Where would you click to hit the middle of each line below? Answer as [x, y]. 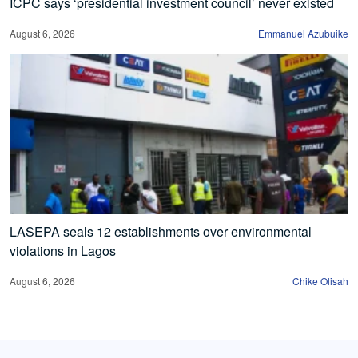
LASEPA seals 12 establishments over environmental [161, 232]
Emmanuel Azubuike [303, 34]
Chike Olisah [320, 281]
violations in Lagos [63, 251]
